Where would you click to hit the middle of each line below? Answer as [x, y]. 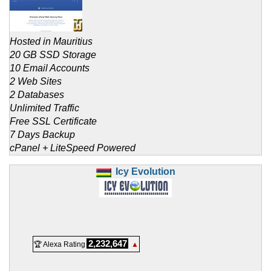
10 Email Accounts [50, 68]
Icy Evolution [145, 172]
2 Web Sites [36, 82]
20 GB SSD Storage [53, 55]
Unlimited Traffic [44, 108]
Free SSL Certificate [53, 122]
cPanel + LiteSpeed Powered [73, 148]
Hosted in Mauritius [51, 42]
